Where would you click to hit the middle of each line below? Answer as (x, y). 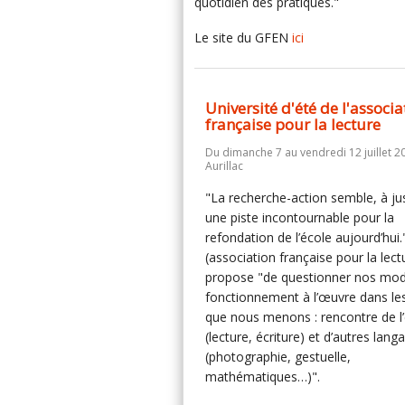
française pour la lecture (293, 124)
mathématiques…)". (263, 377)
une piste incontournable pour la (300, 217)
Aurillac (224, 166)
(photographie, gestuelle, (278, 357)
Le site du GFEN (243, 38)
